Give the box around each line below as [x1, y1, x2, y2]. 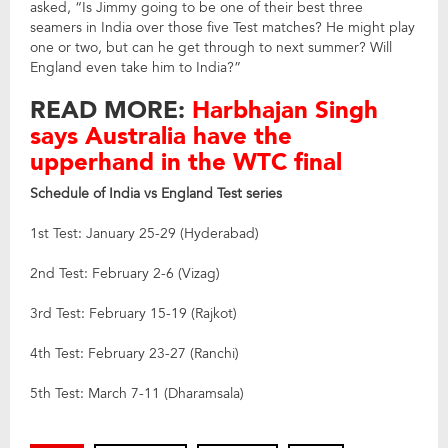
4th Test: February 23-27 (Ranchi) [30, 344, 239, 364]
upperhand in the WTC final [30, 146, 342, 180]
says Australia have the [30, 120, 292, 154]
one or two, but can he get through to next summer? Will [30, 38, 392, 58]
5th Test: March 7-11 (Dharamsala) [30, 384, 244, 404]
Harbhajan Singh [192, 94, 378, 128]
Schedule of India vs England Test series [30, 184, 282, 204]
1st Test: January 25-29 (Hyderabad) [30, 224, 259, 244]
